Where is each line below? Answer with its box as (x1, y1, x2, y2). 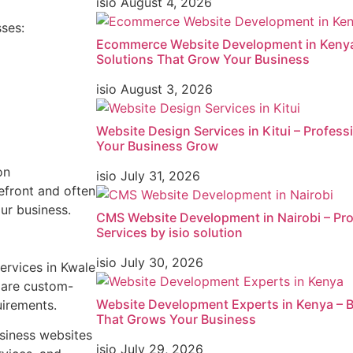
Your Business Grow (96, 138, 218, 154)
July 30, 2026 (121, 255, 203, 271)
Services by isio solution (96, 225, 243, 241)
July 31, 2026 (121, 168, 200, 184)
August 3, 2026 (121, 81, 213, 98)
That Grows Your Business (96, 311, 256, 328)
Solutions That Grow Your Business (96, 51, 310, 68)
